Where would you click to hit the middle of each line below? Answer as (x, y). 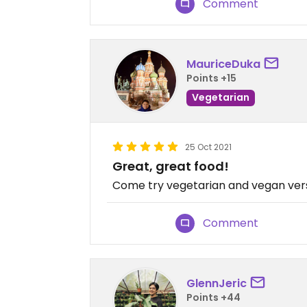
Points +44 (213, 297)
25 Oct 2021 (208, 147)
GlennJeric (217, 283)
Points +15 (211, 78)
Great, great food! (171, 167)
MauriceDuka (223, 64)
